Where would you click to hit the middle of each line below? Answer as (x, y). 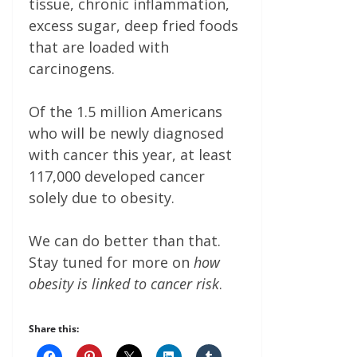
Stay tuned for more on (111, 262)
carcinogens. (72, 68)
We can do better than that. (127, 240)
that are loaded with (99, 47)
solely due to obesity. (102, 197)
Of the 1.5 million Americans (126, 111)
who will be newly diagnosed (126, 133)
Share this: (54, 328)
